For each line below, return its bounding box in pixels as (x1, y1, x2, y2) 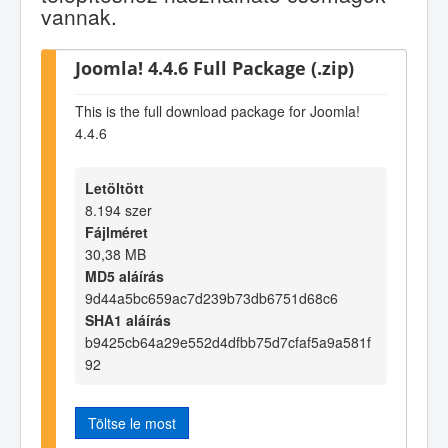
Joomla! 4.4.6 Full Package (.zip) (75, 54, 354, 80)
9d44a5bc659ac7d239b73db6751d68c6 (85, 287, 338, 308)
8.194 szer (85, 199, 152, 220)
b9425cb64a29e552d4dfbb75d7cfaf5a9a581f (85, 331, 371, 352)
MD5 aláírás (85, 265, 164, 286)
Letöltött (85, 177, 144, 198)
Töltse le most (88, 412, 176, 433)
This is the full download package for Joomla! (75, 101, 360, 122)
